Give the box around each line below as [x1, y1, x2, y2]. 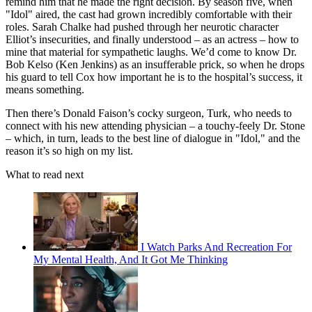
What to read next [6, 168, 84, 180]
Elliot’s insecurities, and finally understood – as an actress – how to [6, 33, 299, 45]
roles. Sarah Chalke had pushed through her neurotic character [6, 20, 279, 33]
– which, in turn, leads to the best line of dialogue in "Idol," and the [6, 132, 300, 144]
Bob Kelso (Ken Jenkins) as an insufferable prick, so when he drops [6, 58, 304, 70]
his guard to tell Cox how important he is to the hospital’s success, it [6, 70, 302, 83]
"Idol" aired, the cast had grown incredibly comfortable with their [6, 8, 292, 20]
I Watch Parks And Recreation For [141, 240, 292, 253]
